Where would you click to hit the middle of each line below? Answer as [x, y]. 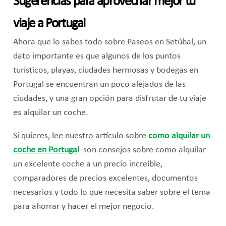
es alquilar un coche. [50, 113]
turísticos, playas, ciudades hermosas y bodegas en [105, 71]
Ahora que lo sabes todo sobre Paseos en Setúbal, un [109, 42]
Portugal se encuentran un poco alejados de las [99, 85]
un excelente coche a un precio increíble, [88, 164]
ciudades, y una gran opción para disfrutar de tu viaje [109, 99]
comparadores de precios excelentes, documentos [105, 178]
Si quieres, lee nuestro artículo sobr [77, 136]
